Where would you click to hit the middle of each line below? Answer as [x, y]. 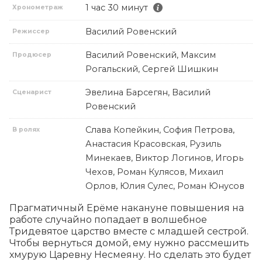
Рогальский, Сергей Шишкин [152, 69]
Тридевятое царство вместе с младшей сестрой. [129, 231]
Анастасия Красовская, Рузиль [153, 144]
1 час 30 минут [117, 7]
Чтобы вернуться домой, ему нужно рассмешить [129, 243]
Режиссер [31, 31]
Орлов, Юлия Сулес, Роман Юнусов [165, 186]
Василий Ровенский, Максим [151, 55]
